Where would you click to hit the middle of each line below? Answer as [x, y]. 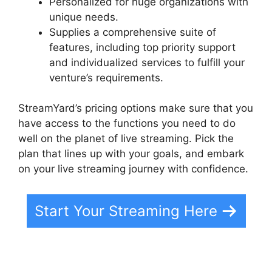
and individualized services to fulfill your [147, 62]
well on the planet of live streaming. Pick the [126, 139]
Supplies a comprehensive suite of [133, 32]
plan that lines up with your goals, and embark [131, 154]
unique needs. [84, 17]
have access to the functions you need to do [127, 124]
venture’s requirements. [106, 77]
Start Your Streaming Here [126, 211]
